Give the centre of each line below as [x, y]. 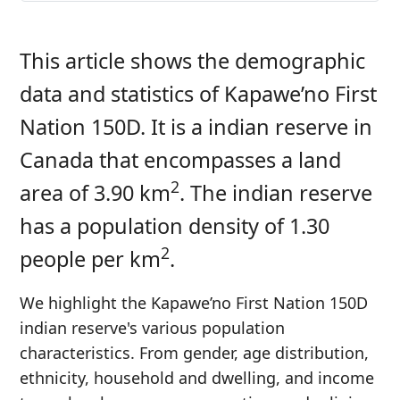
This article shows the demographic [192, 61]
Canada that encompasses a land [180, 160]
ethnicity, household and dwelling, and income [197, 378]
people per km [90, 259]
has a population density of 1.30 [175, 226]
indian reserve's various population [152, 328]
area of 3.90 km [95, 193]
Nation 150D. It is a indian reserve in [196, 127]
